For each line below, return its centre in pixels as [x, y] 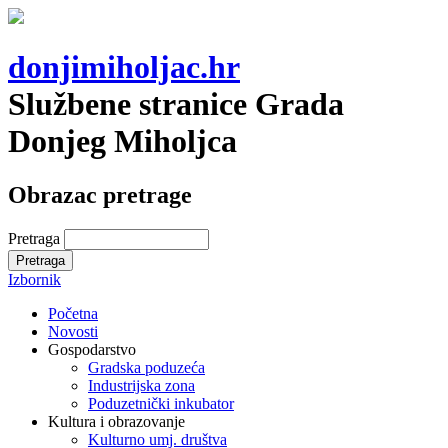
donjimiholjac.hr [124, 67]
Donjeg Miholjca [122, 141]
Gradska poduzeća [146, 367]
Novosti [73, 331]
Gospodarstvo [92, 349]
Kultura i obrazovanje [116, 421]
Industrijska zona [141, 385]
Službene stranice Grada [176, 104]
